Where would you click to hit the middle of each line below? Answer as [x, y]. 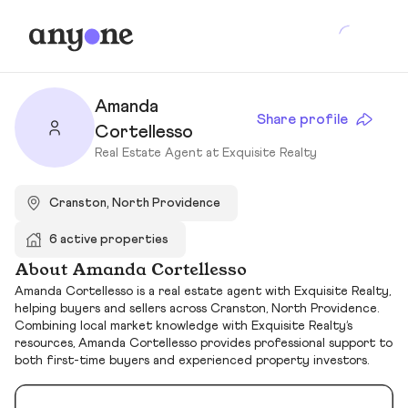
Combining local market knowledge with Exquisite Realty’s [184, 326]
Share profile [302, 119]
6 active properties [109, 239]
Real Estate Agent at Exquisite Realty [206, 153]
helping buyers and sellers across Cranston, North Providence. [197, 309]
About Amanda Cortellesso [131, 271]
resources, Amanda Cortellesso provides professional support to [204, 344]
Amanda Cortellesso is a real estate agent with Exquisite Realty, [203, 292]
